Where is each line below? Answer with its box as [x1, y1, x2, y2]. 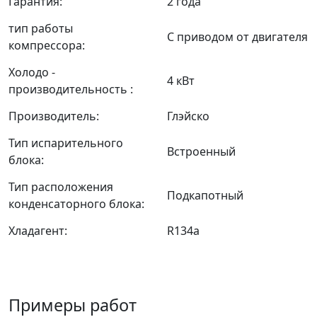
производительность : [8, 81, 133, 97]
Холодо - [8, 64, 55, 80]
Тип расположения [8, 179, 113, 195]
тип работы [8, 21, 73, 36]
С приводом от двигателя [167, 29, 308, 45]
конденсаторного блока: [8, 196, 144, 212]
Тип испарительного [8, 135, 123, 151]
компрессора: [8, 38, 85, 53]
